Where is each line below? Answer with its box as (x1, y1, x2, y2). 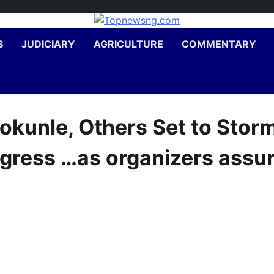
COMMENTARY (182, 38, 256, 50)
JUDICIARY (21, 38, 75, 50)
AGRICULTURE (94, 38, 163, 50)
